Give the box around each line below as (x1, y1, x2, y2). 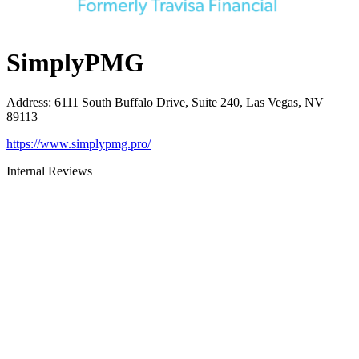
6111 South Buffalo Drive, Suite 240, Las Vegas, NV (54, 95, 324, 109)
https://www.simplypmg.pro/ (6, 136, 151, 151)
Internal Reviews (6, 163, 92, 178)
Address (6, 95, 48, 109)
